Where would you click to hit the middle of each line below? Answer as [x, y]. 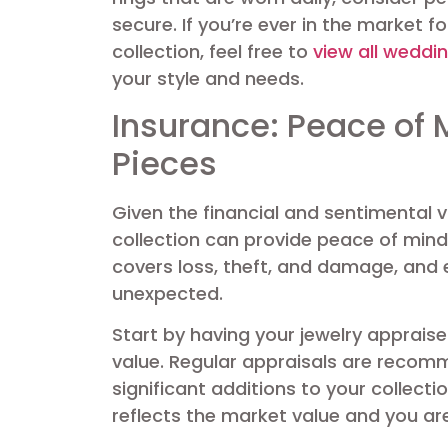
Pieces [164, 163]
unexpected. [167, 293]
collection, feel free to [212, 52]
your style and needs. [208, 79]
